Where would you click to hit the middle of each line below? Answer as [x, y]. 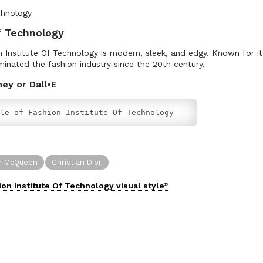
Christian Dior [77, 162]
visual [129, 185]
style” [154, 185]
